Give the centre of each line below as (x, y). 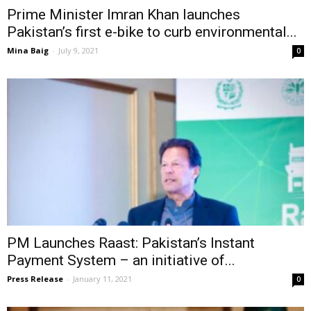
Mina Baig (28, 51)
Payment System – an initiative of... (121, 260)
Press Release (35, 278)
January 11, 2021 (102, 278)
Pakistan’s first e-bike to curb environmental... (152, 32)
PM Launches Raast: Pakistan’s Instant (131, 243)
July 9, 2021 (78, 51)
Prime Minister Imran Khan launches (124, 15)
